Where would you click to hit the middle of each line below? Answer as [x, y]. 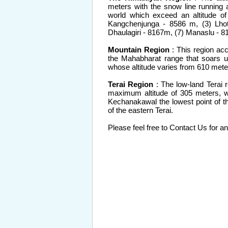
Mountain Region [140, 50]
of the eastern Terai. [140, 110]
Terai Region [131, 84]
